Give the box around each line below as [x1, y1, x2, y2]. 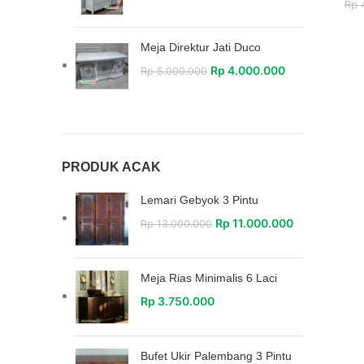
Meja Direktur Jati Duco [141, 41, 261, 54]
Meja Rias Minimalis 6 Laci [141, 271, 277, 284]
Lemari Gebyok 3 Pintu [141, 193, 258, 206]
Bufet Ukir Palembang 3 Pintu [141, 349, 292, 362]
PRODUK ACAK [62, 160, 161, 174]
